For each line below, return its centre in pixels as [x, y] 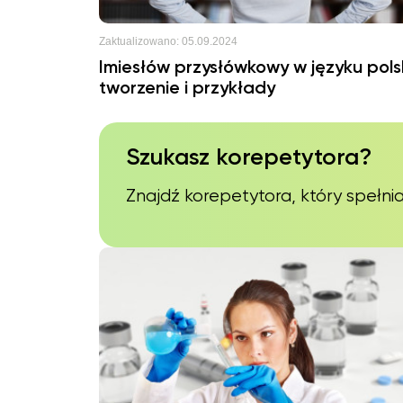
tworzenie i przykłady [187, 89]
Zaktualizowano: [139, 41]
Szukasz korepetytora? [249, 158]
